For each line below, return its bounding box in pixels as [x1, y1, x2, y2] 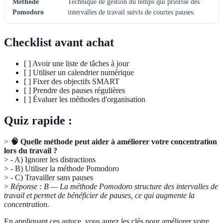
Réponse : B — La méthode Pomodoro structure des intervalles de [10, 182, 218, 191]
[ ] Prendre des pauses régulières [24, 86, 125, 95]
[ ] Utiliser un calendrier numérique [24, 68, 134, 77]
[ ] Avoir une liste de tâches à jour [24, 59, 129, 68]
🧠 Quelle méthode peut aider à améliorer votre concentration [10, 137, 217, 146]
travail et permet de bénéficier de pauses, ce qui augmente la [4, 191, 195, 200]
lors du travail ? [4, 146, 57, 155]
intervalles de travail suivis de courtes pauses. [68, 8, 195, 16]
